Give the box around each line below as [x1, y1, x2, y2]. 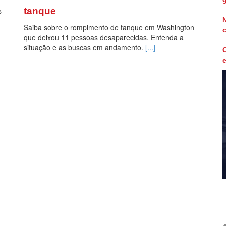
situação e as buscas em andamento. [24, 42, 146, 53]
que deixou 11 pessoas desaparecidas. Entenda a [24, 32, 184, 43]
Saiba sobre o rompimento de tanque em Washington [24, 22, 195, 33]
